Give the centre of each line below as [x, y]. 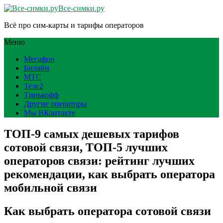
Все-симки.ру [81, 8]
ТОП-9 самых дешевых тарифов [92, 134]
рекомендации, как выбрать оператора [110, 174]
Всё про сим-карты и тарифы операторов [74, 25]
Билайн [37, 68]
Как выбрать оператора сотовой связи [108, 211]
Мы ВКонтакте [50, 113]
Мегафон [39, 59]
